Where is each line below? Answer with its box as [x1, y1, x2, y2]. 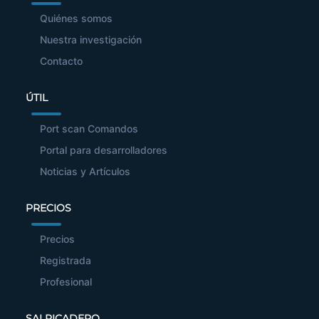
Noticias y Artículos [40, 165, 130, 178]
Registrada [40, 254, 91, 267]
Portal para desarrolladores [40, 144, 167, 157]
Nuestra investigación [40, 33, 142, 46]
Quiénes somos [40, 12, 113, 25]
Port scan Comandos [40, 122, 138, 135]
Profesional [40, 276, 92, 288]
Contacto [40, 55, 83, 68]
